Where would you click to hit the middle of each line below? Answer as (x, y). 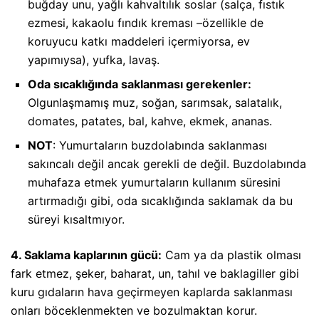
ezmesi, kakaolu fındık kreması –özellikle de (146, 23)
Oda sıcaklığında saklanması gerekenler (138, 84)
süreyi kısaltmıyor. (76, 220)
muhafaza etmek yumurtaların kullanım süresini (154, 183)
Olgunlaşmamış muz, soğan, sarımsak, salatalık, (155, 103)
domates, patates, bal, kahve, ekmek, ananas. (150, 121)
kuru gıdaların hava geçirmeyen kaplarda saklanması (152, 292)
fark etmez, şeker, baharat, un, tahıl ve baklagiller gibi (155, 274)
